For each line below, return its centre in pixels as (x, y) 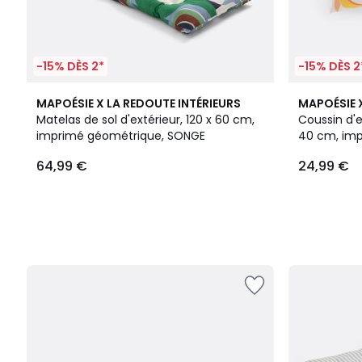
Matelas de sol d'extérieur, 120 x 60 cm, (145, 120)
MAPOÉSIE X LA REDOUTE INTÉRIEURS (139, 103)
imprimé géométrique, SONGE (121, 136)
